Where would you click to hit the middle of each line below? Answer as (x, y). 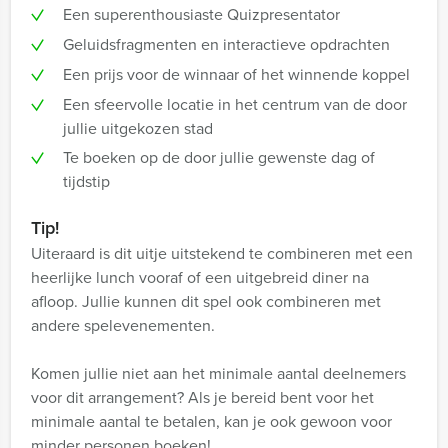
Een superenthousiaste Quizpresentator (201, 14)
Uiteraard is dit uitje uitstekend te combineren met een (222, 253)
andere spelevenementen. (123, 325)
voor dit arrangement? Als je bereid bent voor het (202, 397)
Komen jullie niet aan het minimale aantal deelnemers (218, 373)
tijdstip (86, 181)
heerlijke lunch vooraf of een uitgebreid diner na (200, 277)
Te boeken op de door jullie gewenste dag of (219, 157)
